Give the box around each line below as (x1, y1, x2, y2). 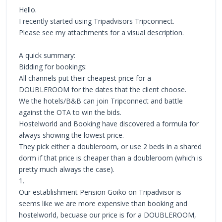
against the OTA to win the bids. (19, 107, 121, 117)
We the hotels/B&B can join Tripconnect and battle (19, 96, 183, 106)
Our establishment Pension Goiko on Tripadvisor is (19, 187, 181, 197)
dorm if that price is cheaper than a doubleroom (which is (19, 153, 202, 163)
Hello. (19, 4, 37, 14)
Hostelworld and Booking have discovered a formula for (19, 118, 199, 128)
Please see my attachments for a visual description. (19, 27, 184, 37)
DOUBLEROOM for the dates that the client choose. (19, 84, 186, 94)
